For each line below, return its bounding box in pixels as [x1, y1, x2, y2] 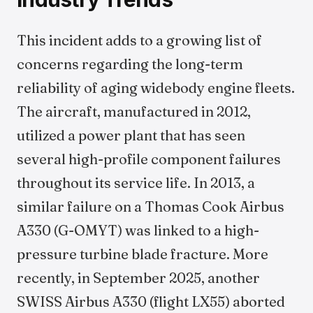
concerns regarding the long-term [17, 55, 243, 73]
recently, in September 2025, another [17, 269, 260, 286]
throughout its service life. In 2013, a [17, 174, 255, 191]
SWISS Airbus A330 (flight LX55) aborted [17, 293, 285, 310]
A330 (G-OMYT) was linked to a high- [17, 221, 259, 239]
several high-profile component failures [17, 150, 281, 168]
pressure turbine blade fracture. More [17, 245, 268, 263]
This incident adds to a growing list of [17, 31, 262, 49]
